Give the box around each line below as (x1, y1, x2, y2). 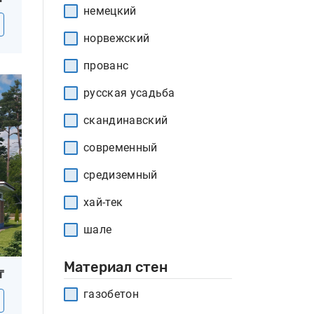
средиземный (83, 168, 158, 182)
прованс (83, 59, 129, 72)
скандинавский (83, 114, 168, 127)
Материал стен (64, 259, 168, 275)
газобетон (83, 287, 139, 301)
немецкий (83, 4, 137, 18)
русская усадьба (83, 86, 175, 100)
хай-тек (83, 196, 123, 209)
